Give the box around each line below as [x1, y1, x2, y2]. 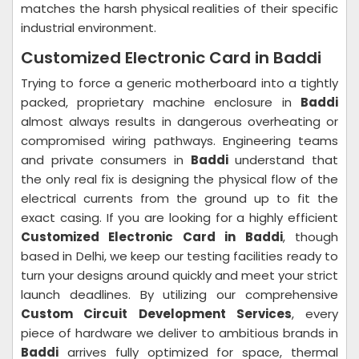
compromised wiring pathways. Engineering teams [21, 132, 338, 149]
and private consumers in [21, 151, 191, 168]
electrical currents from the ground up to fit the [21, 190, 338, 207]
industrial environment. [21, 19, 156, 36]
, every [291, 305, 338, 322]
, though [282, 228, 339, 245]
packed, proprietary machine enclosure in [21, 94, 301, 111]
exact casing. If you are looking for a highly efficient [21, 209, 338, 226]
